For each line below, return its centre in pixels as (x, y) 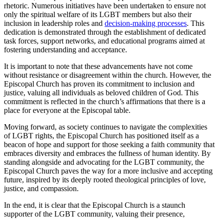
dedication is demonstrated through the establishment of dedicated (105, 32)
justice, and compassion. (41, 188)
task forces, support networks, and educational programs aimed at (104, 41)
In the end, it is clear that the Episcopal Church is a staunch (95, 205)
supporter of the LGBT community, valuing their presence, (94, 214)
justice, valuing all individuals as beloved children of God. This (101, 92)
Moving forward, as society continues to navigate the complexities (106, 127)
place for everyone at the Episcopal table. (67, 110)
